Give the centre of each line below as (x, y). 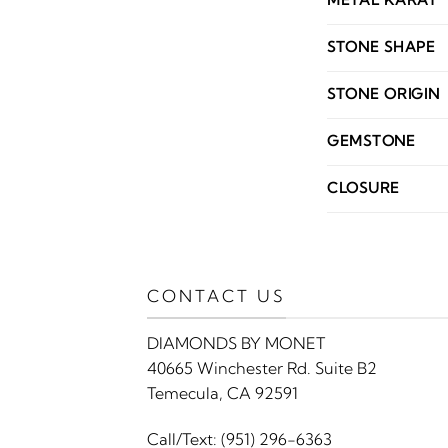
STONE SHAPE (381, 47)
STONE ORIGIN (383, 94)
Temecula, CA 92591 (222, 392)
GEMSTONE (371, 141)
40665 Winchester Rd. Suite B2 (262, 367)
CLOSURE (364, 188)
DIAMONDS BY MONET (236, 342)
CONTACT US (216, 296)
